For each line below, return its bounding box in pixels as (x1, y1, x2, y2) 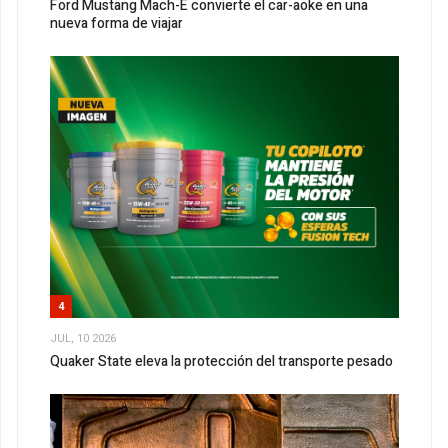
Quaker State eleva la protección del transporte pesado (50, 351, 393, 373)
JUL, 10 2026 (50, 329, 116, 347)
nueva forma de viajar (50, 13, 183, 35)
